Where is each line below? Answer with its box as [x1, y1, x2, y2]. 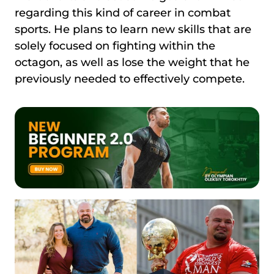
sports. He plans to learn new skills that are [15, 22, 251, 36]
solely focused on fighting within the [15, 39, 215, 53]
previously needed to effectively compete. [15, 72, 248, 86]
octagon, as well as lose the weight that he [15, 55, 250, 69]
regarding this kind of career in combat [15, 6, 231, 20]
